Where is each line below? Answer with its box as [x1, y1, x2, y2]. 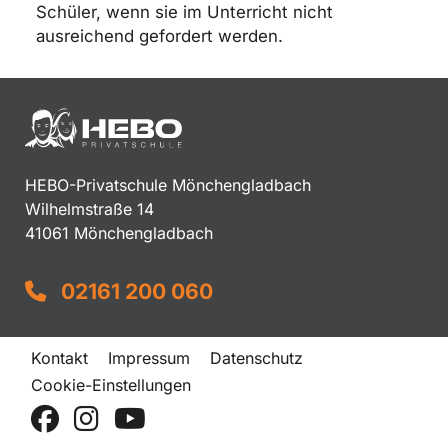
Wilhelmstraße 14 [25, 199, 154, 220]
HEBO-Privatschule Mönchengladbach [25, 175, 311, 196]
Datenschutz [209, 348, 303, 369]
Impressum [107, 348, 190, 369]
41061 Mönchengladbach [25, 223, 213, 244]
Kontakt [30, 348, 88, 369]
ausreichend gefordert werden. [35, 25, 283, 46]
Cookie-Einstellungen [30, 375, 191, 396]
